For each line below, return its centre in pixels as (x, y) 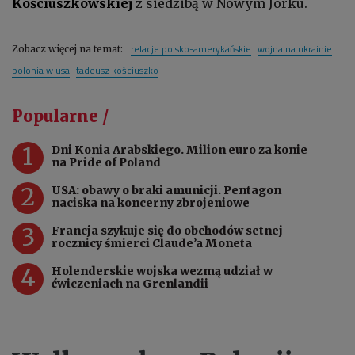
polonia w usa (41, 70)
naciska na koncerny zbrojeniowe (151, 202)
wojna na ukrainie (295, 48)
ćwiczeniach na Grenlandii (130, 283)
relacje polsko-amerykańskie (191, 48)
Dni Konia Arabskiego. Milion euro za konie (179, 149)
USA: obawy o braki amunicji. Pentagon (166, 190)
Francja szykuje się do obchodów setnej (167, 230)
